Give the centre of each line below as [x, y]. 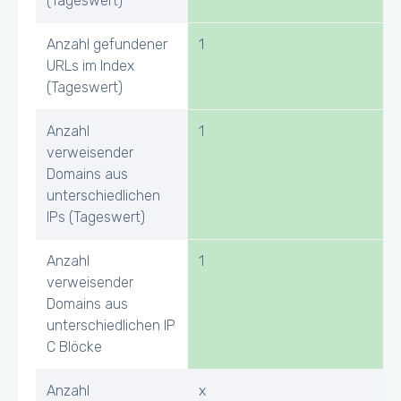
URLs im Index [90, 66]
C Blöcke [74, 347]
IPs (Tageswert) [96, 217]
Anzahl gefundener [107, 44]
